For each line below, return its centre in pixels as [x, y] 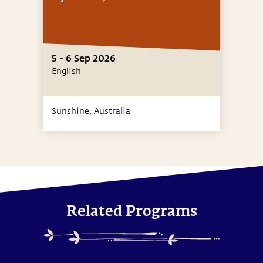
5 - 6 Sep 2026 [84, 58]
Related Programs [131, 212]
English [66, 71]
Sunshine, [73, 111]
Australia [112, 111]
